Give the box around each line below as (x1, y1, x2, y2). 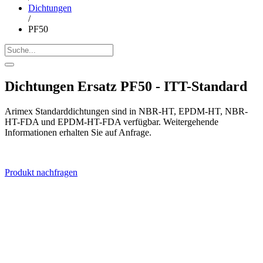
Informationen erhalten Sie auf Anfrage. (5, 127, 151, 138)
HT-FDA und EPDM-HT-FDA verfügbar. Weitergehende (5, 117, 218, 127)
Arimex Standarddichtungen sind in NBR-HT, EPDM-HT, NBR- (5, 106, 248, 117)
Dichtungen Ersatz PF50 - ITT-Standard (5, 79, 247, 95)
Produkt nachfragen (5, 167, 77, 178)
